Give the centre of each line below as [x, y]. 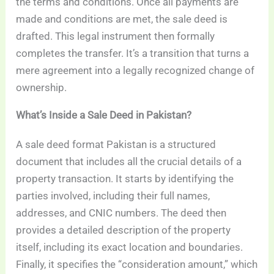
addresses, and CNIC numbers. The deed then [121, 213]
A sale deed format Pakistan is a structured [116, 145]
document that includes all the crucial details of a [129, 162]
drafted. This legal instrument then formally [116, 36]
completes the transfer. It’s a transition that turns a [133, 54]
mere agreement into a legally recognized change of [135, 71]
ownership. [42, 88]
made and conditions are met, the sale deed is [122, 19]
